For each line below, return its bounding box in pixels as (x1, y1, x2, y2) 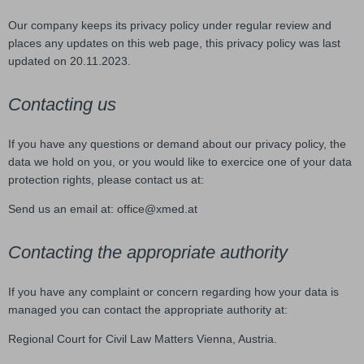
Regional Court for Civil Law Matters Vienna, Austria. (8, 332, 277, 346)
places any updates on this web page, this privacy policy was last (8, 37, 340, 50)
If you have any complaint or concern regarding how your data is (8, 285, 339, 299)
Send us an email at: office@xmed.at (8, 202, 197, 216)
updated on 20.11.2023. (8, 54, 131, 68)
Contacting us (8, 94, 116, 115)
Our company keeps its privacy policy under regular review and (8, 19, 331, 32)
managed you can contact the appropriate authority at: (8, 303, 288, 317)
